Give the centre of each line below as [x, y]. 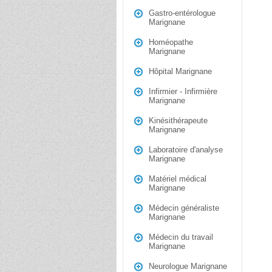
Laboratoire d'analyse [186, 150]
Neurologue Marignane [188, 266]
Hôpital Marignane [180, 71]
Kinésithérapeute [178, 121]
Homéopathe [171, 42]
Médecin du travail [181, 237]
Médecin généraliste [184, 208]
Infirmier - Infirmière [183, 91]
